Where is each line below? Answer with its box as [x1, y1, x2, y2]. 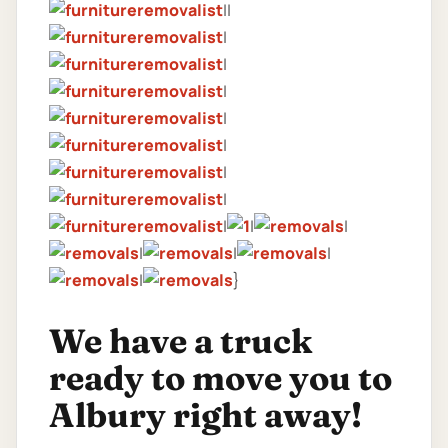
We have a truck [49, 320, 312, 363]
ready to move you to [49, 357, 392, 400]
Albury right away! [49, 394, 362, 437]
